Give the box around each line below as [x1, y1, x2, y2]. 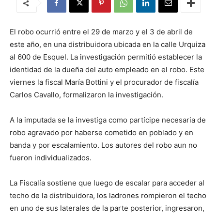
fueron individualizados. [10, 153, 92, 162]
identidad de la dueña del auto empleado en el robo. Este [10, 65, 204, 74]
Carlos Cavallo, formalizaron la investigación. [10, 90, 163, 99]
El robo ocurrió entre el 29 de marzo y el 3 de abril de [10, 27, 193, 36]
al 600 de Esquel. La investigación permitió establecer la [10, 52, 202, 62]
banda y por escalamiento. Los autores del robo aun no [10, 140, 197, 150]
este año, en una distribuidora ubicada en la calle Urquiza [10, 40, 205, 49]
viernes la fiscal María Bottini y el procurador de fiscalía [10, 77, 199, 87]
